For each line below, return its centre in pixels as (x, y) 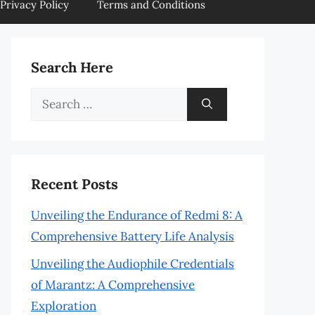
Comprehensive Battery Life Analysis (133, 236)
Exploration (64, 306)
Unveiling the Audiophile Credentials (133, 263)
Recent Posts (75, 184)
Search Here (72, 67)
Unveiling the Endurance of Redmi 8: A (137, 215)
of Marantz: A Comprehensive (113, 284)
